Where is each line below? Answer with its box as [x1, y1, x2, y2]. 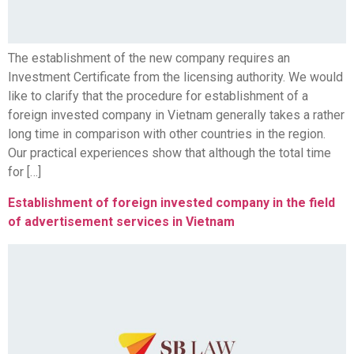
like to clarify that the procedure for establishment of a [8, 88, 308, 104]
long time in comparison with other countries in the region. [8, 126, 326, 142]
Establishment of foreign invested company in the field [8, 194, 335, 210]
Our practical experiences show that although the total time [8, 145, 331, 161]
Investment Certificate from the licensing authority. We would [8, 70, 343, 85]
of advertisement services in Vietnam [8, 213, 235, 229]
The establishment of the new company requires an [8, 51, 290, 66]
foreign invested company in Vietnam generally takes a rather [8, 107, 345, 123]
